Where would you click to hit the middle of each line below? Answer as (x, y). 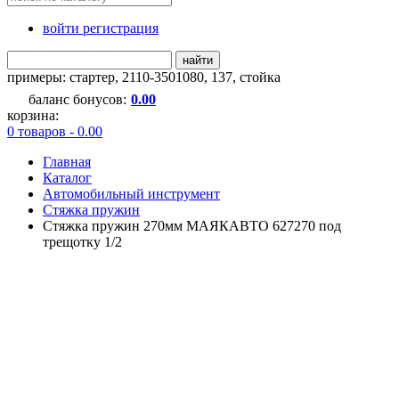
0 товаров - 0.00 (55, 131)
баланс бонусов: (77, 99)
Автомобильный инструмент (131, 193)
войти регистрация (101, 28)
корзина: (33, 115)
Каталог (67, 177)
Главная (67, 161)
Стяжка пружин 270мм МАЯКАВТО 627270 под (192, 225)
